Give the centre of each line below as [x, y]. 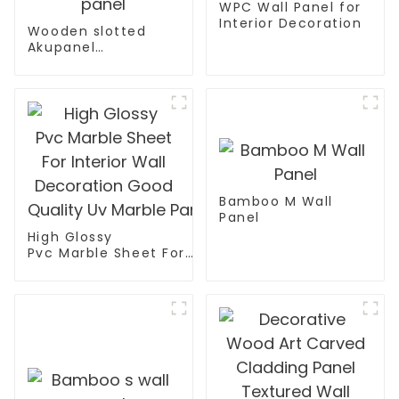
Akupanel [61, 48]
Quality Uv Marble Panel [116, 301]
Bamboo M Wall [276, 201]
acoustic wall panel [100, 80]
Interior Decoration [290, 24]
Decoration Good [91, 285]
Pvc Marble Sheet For [106, 253]
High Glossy [70, 237]
